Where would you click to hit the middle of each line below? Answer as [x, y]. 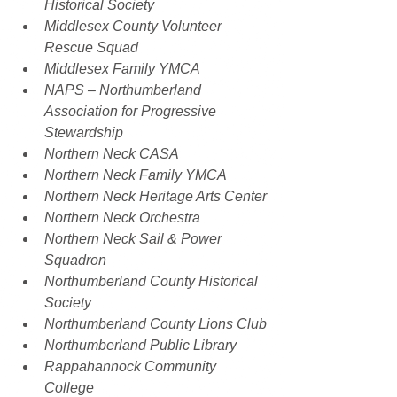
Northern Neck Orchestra [122, 217]
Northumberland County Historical [153, 281]
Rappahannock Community [132, 366]
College [69, 387]
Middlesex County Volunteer [135, 26]
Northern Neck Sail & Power [135, 238]
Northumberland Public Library [140, 345]
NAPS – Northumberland [125, 90]
